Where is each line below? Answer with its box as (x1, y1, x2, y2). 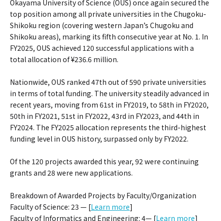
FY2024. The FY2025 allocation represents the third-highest (10, 122, 206, 132)
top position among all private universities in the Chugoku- (10, 8, 206, 19)
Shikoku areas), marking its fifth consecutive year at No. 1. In (10, 31, 208, 41)
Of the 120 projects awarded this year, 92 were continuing (10, 156, 199, 166)
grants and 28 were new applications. (10, 167, 133, 178)
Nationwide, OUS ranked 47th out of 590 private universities (10, 76, 206, 87)
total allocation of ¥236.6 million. (10, 54, 118, 64)
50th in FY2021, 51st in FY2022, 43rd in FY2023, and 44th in (10, 110, 199, 121)
